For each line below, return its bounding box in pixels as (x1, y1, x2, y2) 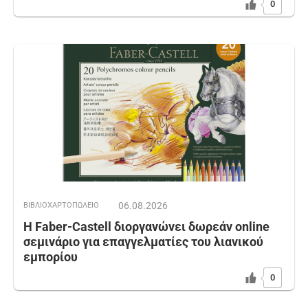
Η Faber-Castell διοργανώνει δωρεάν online (23, 219, 269, 234)
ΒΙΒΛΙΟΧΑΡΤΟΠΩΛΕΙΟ (23, 201, 99, 210)
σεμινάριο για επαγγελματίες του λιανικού (23, 234, 263, 250)
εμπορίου (23, 250, 78, 265)
